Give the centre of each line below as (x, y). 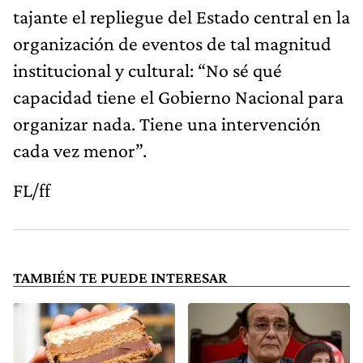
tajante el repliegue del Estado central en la (181, 16)
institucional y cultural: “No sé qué (147, 70)
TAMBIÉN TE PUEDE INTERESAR (120, 277)
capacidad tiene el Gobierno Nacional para (178, 96)
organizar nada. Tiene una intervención (167, 123)
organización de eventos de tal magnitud (172, 43)
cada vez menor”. (80, 150)
